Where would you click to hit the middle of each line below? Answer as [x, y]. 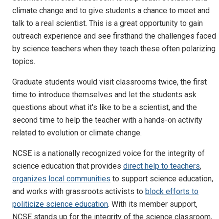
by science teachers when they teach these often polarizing [114, 49]
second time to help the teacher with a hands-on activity [107, 120]
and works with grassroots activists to [79, 192]
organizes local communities [61, 179]
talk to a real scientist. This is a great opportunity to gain [108, 23]
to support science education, [162, 179]
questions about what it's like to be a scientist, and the [105, 108]
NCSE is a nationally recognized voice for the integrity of [109, 153]
